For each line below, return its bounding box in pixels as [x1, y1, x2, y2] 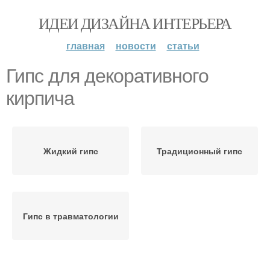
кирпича [6, 87, 74, 109]
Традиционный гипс [157, 145, 242, 157]
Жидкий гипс [43, 145, 98, 157]
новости [115, 39, 156, 52]
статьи [166, 39, 199, 52]
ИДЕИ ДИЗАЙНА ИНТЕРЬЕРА [39, 13, 231, 33]
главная [66, 39, 105, 52]
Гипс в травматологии [22, 210, 119, 222]
